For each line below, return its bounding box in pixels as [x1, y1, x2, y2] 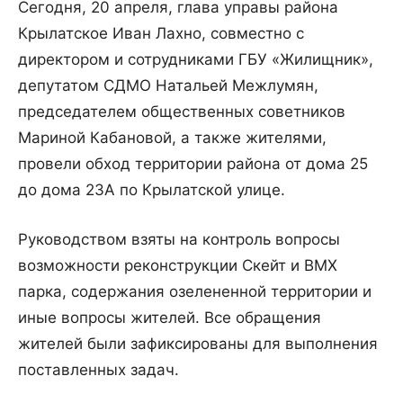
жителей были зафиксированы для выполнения [18, 335, 378, 354]
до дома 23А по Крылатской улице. [18, 181, 285, 200]
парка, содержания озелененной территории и [18, 282, 372, 301]
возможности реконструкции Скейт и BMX [18, 256, 337, 275]
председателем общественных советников [18, 103, 345, 121]
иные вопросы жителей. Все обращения [18, 309, 321, 327]
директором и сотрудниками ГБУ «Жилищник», [18, 50, 373, 69]
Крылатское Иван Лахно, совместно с [18, 24, 304, 43]
